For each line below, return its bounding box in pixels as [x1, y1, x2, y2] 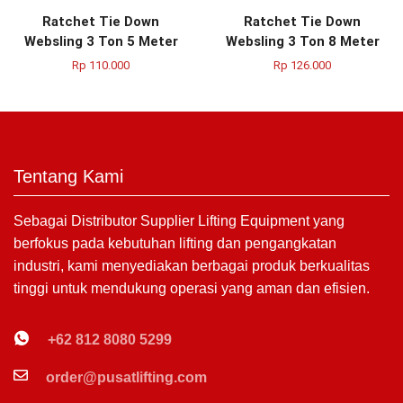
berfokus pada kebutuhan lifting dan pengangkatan [13, 236, 336, 251]
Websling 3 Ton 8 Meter [225, 33, 380, 49]
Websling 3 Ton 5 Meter [23, 33, 178, 49]
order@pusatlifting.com [46, 369, 207, 385]
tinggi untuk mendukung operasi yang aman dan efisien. [13, 281, 370, 296]
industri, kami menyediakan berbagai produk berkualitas [13, 258, 370, 273]
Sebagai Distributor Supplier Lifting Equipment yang [13, 213, 345, 228]
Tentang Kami [13, 166, 123, 186]
